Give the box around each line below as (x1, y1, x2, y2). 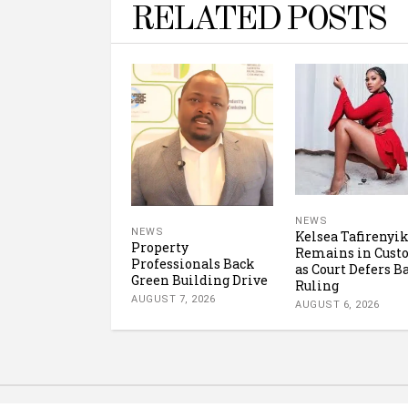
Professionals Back (131, 255, 255, 273)
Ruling (295, 277, 339, 295)
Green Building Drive (131, 271, 268, 290)
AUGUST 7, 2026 (131, 293, 215, 306)
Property (131, 239, 189, 257)
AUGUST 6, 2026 (295, 299, 379, 311)
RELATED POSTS (131, 4, 385, 38)
